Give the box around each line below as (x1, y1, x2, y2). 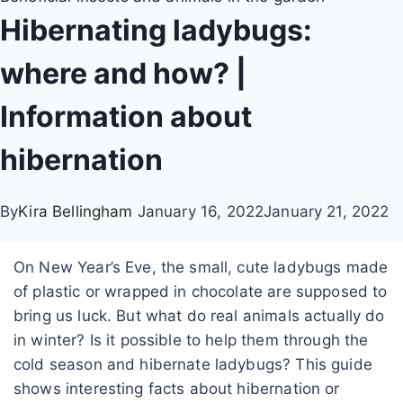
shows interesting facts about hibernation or (13, 379, 340, 398)
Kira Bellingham (18, 201, 133, 220)
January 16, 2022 (137, 201, 264, 220)
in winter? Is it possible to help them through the (13, 330, 369, 349)
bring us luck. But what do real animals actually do (13, 306, 385, 325)
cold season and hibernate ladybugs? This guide (13, 354, 372, 373)
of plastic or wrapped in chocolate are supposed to (13, 282, 388, 300)
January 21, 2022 (264, 201, 390, 220)
